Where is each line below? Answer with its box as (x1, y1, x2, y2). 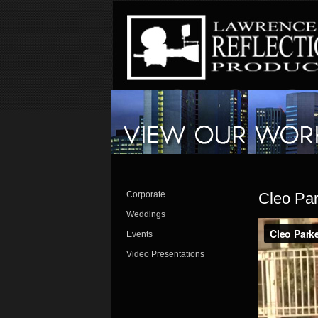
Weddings (126, 209, 165, 219)
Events (126, 229, 153, 239)
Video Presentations (126, 249, 204, 259)
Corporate (126, 190, 165, 199)
